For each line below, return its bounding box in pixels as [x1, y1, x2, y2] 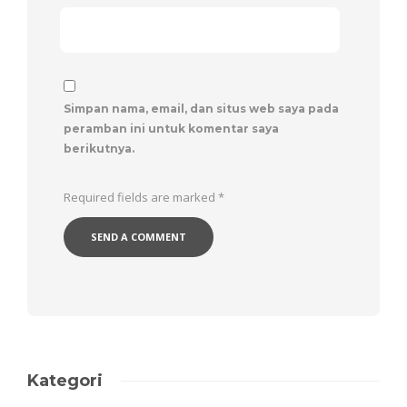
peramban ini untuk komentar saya [64, 122, 279, 136]
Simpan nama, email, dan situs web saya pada [64, 102, 339, 116]
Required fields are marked [64, 189, 218, 206]
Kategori [27, 371, 103, 392]
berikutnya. [64, 142, 134, 156]
